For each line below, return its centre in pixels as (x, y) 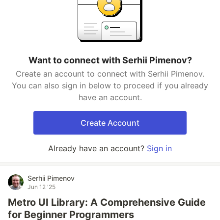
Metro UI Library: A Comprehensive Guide (107, 202)
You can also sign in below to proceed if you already (110, 85)
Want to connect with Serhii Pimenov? (110, 60)
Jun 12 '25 (41, 187)
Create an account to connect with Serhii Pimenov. (110, 74)
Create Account (110, 123)
